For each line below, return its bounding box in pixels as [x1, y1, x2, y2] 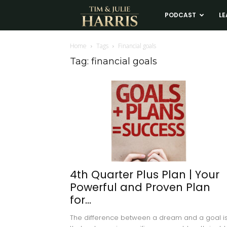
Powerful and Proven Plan [70, 180, 210, 195]
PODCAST [164, 11, 196, 19]
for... [70, 193, 91, 207]
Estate [157, 161, 180, 172]
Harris [157, 100, 179, 111]
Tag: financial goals [70, 56, 157, 67]
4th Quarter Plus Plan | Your [70, 167, 219, 182]
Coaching [157, 192, 191, 203]
